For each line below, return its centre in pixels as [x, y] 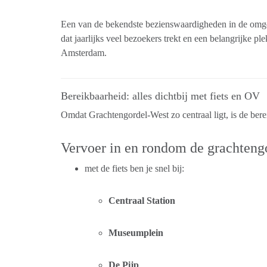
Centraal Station [142, 201]
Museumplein [136, 233]
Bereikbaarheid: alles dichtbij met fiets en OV [160, 96]
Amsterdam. [84, 53]
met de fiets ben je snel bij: [134, 168]
